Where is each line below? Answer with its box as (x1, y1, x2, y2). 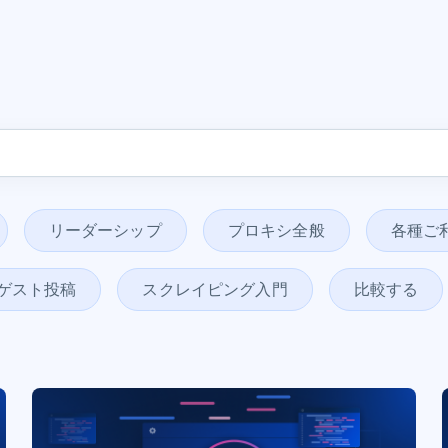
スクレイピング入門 (142, 279, 288, 299)
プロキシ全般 (227, 220, 325, 240)
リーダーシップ (48, 220, 162, 240)
